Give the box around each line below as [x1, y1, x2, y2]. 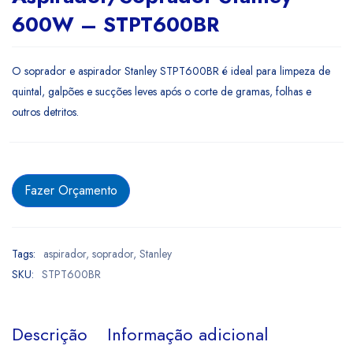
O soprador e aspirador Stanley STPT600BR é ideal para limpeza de [12, 63, 330, 79]
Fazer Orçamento [24, 181, 117, 199]
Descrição [12, 321, 87, 347]
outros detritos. [12, 104, 79, 120]
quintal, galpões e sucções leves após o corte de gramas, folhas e [12, 84, 311, 99]
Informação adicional [107, 321, 268, 347]
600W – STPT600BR [12, 9, 219, 39]
